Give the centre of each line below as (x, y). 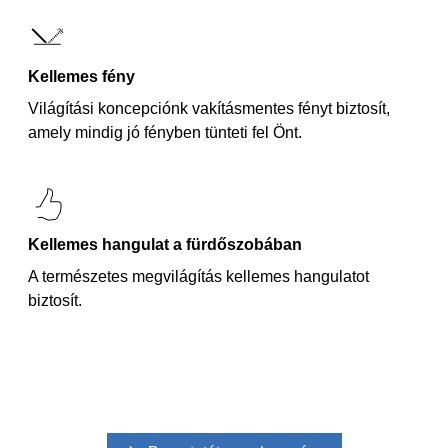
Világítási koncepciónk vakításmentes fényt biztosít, (209, 108)
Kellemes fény (81, 76)
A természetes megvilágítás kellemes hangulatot (198, 276)
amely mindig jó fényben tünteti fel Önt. (165, 132)
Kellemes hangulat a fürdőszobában (165, 244)
